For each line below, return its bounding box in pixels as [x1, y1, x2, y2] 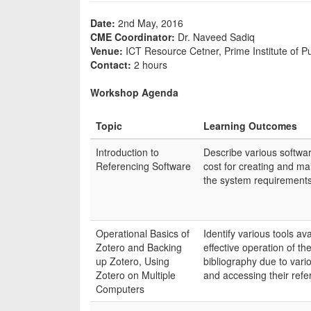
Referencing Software [96, 159, 191, 173]
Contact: [90, 58, 134, 72]
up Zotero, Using [96, 254, 169, 268]
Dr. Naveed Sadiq [175, 30, 255, 44]
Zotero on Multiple [96, 268, 176, 282]
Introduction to [96, 145, 159, 159]
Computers [96, 282, 144, 296]
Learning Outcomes [203, 119, 297, 133]
